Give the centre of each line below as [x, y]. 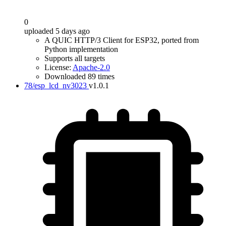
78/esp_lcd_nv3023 [55, 86]
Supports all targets [75, 58]
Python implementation [81, 49]
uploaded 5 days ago [57, 31]
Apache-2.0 [91, 67]
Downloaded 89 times [79, 76]
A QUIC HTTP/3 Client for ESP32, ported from [122, 40]
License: [59, 67]
